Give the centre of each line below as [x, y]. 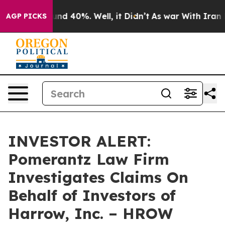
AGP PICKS [26, 16]
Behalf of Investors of [92, 195]
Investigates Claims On [98, 177]
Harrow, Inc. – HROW [90, 213]
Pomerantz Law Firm [89, 159]
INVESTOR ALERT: [79, 141]
